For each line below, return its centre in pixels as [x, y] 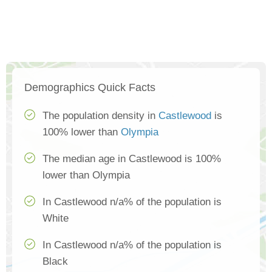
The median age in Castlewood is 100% [132, 159]
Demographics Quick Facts [90, 88]
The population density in [100, 116]
